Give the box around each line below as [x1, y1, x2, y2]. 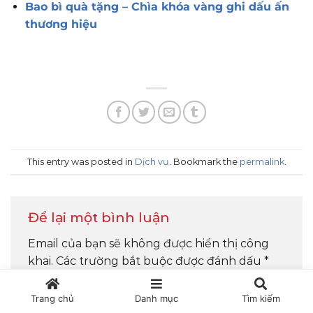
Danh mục [134, 293, 178, 304]
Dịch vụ [134, 156, 169, 167]
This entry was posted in [27, 156, 135, 167]
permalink [239, 156, 284, 167]
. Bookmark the [168, 156, 240, 167]
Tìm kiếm [241, 293, 280, 304]
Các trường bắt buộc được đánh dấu [56, 254, 264, 268]
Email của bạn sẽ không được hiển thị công [28, 236, 269, 250]
